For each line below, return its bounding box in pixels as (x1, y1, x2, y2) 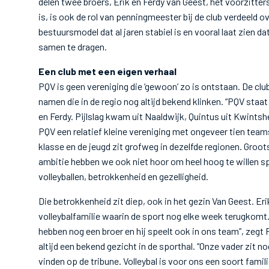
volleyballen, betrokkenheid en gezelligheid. (38, 171, 210, 182)
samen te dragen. (38, 41, 110, 52)
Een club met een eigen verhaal (38, 65, 177, 77)
